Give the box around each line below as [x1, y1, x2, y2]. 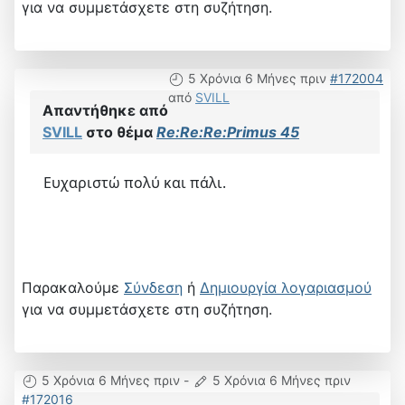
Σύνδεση [124, 278, 183, 297]
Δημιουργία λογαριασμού [200, 278, 372, 297]
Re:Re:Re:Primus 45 [156, 122, 299, 141]
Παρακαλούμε [22, 278, 124, 297]
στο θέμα [82, 122, 156, 141]
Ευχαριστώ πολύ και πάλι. [43, 172, 226, 193]
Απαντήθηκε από [42, 100, 168, 119]
